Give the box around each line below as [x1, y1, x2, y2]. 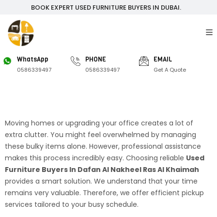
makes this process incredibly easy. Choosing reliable [5, 153, 186, 163]
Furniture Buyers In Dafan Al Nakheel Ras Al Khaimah [5, 165, 199, 174]
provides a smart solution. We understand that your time [5, 176, 198, 186]
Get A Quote [154, 66, 186, 74]
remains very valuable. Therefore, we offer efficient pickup [5, 188, 204, 198]
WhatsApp [17, 55, 48, 63]
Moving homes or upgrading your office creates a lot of [5, 118, 193, 128]
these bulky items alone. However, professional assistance [5, 141, 201, 151]
